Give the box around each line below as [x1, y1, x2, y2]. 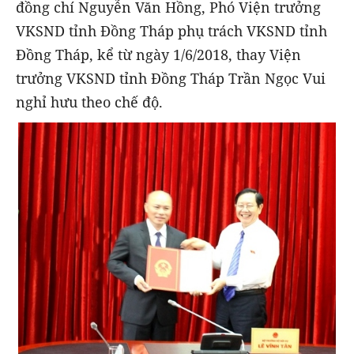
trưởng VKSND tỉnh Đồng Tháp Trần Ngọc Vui [16, 69, 326, 88]
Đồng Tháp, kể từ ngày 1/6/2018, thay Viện [16, 45, 301, 64]
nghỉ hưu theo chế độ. [16, 92, 163, 111]
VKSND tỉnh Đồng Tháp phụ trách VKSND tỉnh [16, 21, 327, 40]
